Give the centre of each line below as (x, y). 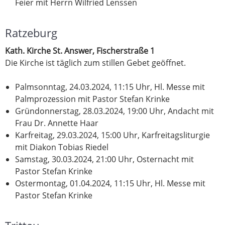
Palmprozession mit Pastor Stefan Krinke (92, 99)
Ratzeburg (31, 33)
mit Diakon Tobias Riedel (62, 147)
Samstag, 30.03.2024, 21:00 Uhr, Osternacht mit (104, 159)
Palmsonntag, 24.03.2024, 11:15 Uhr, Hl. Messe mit (110, 87)
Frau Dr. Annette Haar (57, 123)
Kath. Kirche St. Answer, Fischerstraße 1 (80, 51)
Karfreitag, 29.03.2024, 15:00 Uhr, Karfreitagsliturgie (113, 135)
